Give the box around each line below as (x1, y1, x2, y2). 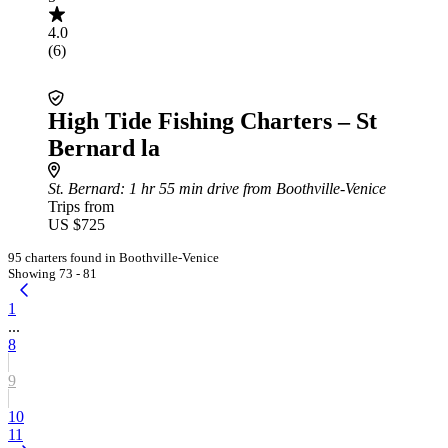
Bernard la (48, 135, 160, 161)
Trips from (48, 198, 114, 215)
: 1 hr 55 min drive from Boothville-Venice (120, 180, 386, 197)
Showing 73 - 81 (8, 266, 97, 281)
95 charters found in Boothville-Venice (8, 250, 219, 265)
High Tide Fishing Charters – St (48, 108, 377, 134)
